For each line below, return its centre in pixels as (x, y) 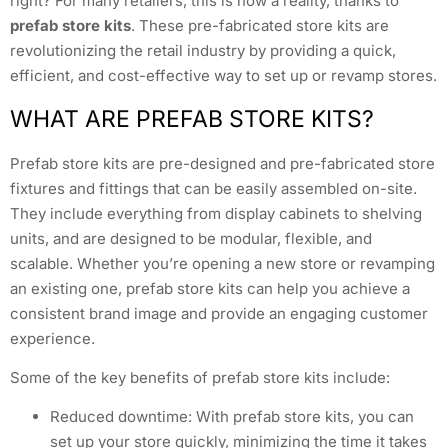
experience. (52, 338)
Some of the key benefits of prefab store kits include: (200, 377)
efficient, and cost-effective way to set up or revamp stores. (223, 76)
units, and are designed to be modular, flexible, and (191, 238)
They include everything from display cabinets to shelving (216, 213)
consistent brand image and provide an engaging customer (219, 313)
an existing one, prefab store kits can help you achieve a (210, 288)
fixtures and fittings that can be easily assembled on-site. (213, 188)
